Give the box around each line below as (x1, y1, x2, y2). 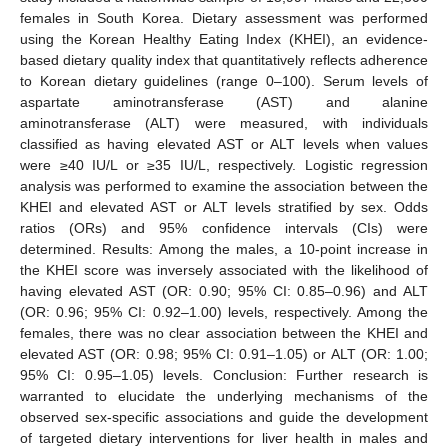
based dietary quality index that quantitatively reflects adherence (20, 51, 428, 68)
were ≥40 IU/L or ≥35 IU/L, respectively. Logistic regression (20, 156, 428, 173)
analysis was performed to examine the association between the (20, 177, 428, 194)
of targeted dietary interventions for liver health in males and (20, 429, 428, 446)
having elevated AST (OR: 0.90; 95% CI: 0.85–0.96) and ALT (20, 282, 428, 299)
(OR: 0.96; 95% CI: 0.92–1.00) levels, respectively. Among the (20, 303, 428, 320)
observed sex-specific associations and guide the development (20, 408, 428, 425)
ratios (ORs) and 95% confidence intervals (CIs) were (20, 219, 428, 236)
